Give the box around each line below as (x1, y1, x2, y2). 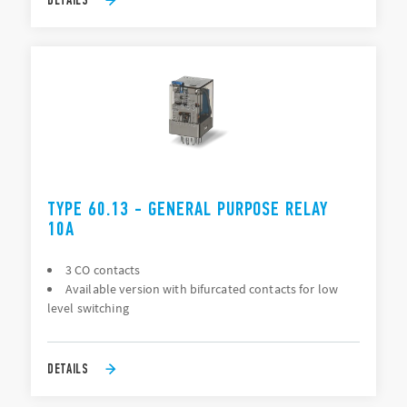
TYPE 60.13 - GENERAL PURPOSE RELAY (47, 197, 329, 221)
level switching (47, 300, 129, 316)
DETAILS (47, 360, 89, 377)
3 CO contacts (65, 262, 141, 278)
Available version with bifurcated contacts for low (65, 281, 338, 297)
